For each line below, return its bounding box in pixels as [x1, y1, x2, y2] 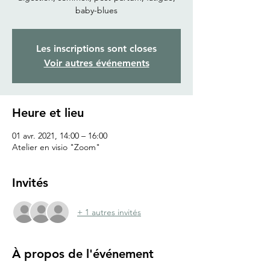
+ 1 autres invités [77, 206, 141, 218]
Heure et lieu [12, 105, 84, 121]
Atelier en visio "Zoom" [12, 142, 100, 153]
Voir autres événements [43, 57, 149, 69]
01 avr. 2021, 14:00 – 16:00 [12, 130, 107, 142]
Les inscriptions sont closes [36, 43, 157, 55]
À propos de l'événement [12, 246, 154, 262]
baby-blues [75, 5, 118, 16]
